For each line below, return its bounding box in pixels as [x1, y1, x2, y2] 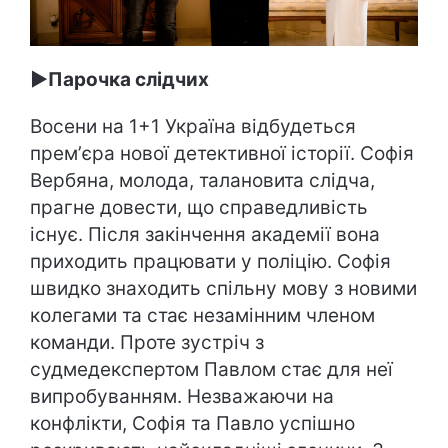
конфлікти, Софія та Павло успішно [30, 411, 355, 435]
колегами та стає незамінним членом [30, 303, 375, 327]
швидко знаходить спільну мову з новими [30, 276, 417, 300]
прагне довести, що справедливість [30, 195, 368, 219]
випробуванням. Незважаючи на [30, 384, 334, 408]
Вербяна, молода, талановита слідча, [30, 168, 375, 192]
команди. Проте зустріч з [30, 330, 264, 354]
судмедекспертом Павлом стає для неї [30, 357, 393, 381]
